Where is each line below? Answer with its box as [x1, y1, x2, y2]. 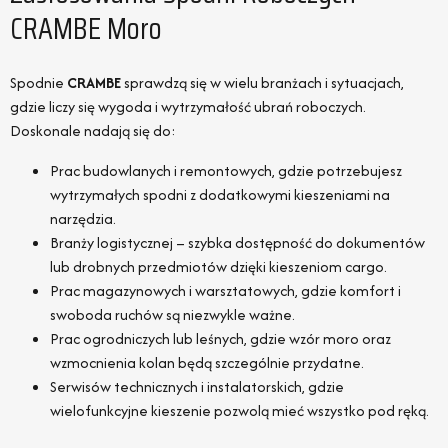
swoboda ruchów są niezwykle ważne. [50, 304, 295, 326]
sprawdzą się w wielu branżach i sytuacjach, [121, 72, 404, 94]
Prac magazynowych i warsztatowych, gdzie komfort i [50, 280, 401, 302]
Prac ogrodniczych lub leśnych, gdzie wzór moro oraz [50, 328, 391, 350]
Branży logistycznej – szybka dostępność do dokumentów [50, 232, 425, 254]
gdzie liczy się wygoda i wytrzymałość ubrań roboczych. [10, 96, 366, 118]
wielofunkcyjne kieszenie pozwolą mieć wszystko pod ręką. [50, 400, 429, 422]
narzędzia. [50, 208, 116, 230]
